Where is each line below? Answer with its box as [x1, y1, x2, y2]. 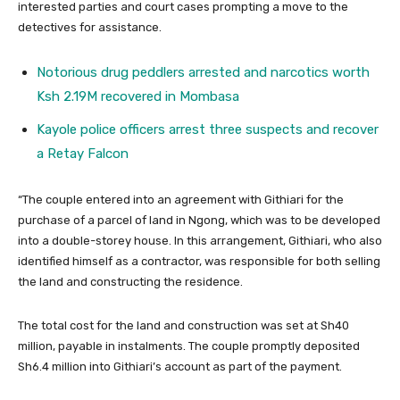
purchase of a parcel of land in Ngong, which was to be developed [18, 213, 380, 228]
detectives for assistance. [18, 21, 162, 35]
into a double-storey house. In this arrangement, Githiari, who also [18, 234, 382, 248]
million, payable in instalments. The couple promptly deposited [18, 339, 360, 354]
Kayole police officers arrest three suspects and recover [37, 121, 379, 138]
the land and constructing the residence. [18, 275, 243, 289]
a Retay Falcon [37, 146, 129, 162]
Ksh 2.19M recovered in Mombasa [37, 88, 239, 105]
